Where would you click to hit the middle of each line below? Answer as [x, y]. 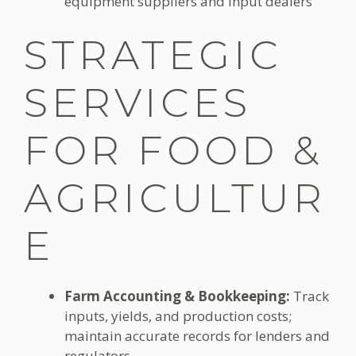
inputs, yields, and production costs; [178, 315]
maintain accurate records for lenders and [197, 335]
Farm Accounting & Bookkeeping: [177, 296]
